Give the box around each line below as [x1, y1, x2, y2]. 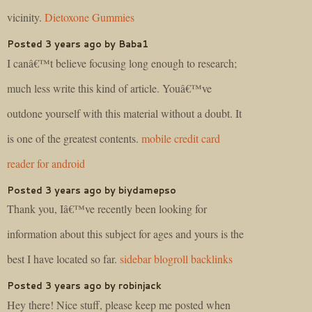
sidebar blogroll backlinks [120, 251, 233, 267]
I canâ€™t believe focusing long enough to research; [7, 55, 237, 70]
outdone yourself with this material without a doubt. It [7, 105, 242, 120]
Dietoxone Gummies [45, 9, 134, 24]
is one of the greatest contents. [7, 130, 141, 146]
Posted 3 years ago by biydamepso [7, 183, 176, 196]
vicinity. [7, 9, 45, 24]
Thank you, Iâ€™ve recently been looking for [7, 201, 207, 217]
